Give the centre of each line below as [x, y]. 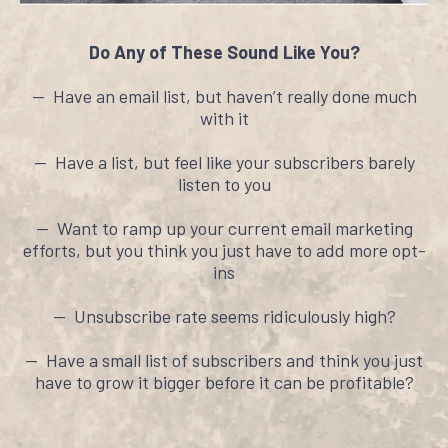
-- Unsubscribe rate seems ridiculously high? [224, 316]
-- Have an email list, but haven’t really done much [224, 96]
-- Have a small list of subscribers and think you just [224, 360]
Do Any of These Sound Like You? [224, 52]
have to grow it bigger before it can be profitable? [224, 382]
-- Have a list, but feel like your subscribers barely [224, 162]
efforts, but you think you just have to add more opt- [224, 250]
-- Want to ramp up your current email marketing [224, 228]
